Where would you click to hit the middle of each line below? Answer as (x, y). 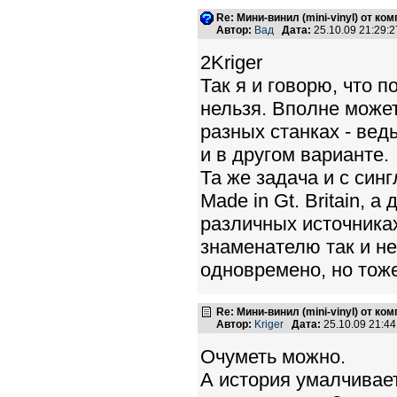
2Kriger (231, 62)
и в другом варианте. (295, 155)
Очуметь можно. (273, 357)
